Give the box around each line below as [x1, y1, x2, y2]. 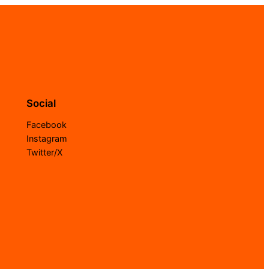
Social [26, 97, 56, 110]
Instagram [26, 133, 67, 144]
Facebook [26, 119, 67, 130]
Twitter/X [26, 147, 62, 158]
